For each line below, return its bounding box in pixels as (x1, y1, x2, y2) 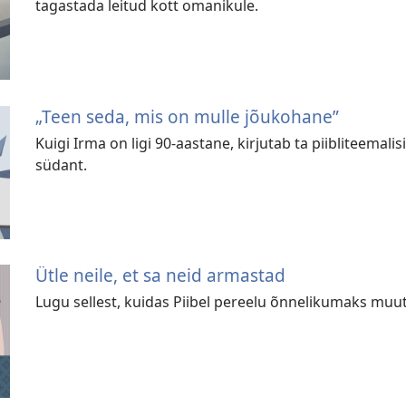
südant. (35, 154, 88, 175)
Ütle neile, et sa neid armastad (35, 263, 286, 288)
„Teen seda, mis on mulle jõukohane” (35, 103, 340, 129)
